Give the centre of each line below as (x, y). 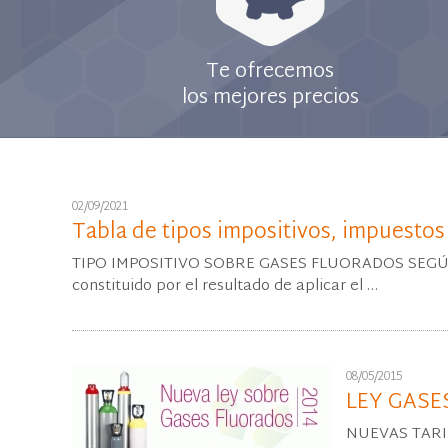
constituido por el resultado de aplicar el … (225, 286)
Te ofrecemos (270, 72)
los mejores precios (270, 98)
